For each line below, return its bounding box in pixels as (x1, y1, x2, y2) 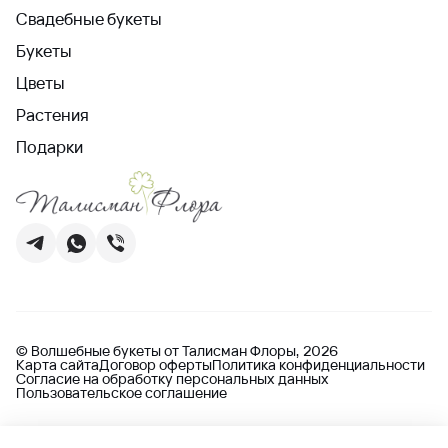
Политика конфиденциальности (212, 355, 425, 374)
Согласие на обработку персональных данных (16, 369, 329, 388)
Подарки (16, 136, 83, 158)
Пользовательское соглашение (16, 383, 227, 402)
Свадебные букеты (16, 8, 162, 30)
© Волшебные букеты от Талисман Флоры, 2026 (16, 341, 338, 360)
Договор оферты (99, 355, 212, 374)
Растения (16, 104, 89, 126)
